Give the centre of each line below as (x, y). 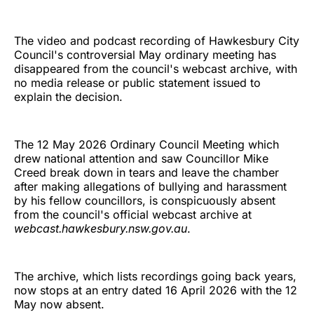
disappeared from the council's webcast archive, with (156, 68)
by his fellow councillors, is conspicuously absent (145, 200)
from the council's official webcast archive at (133, 214)
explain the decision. (68, 96)
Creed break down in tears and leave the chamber (146, 172)
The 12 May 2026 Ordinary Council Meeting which (146, 144)
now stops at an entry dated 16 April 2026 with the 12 (156, 290)
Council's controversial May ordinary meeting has (145, 54)
